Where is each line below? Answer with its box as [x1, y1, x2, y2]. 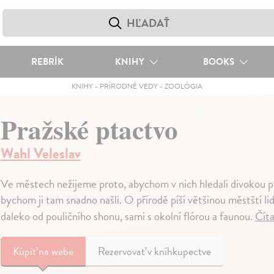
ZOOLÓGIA [164, 81, 202, 92]
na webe [38, 243, 73, 259]
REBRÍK [31, 55, 64, 68]
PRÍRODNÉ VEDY [99, 81, 158, 92]
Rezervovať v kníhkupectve [97, 243, 211, 259]
